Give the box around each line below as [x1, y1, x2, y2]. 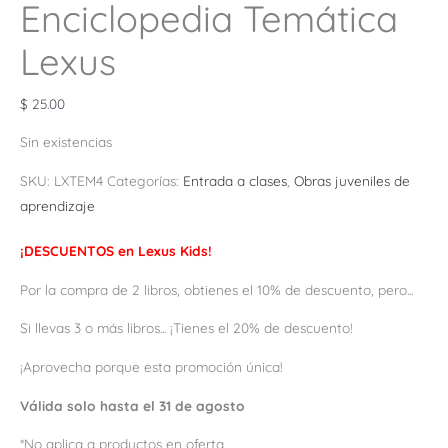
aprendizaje [20, 196, 95, 214]
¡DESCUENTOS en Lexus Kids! [20, 241, 212, 259]
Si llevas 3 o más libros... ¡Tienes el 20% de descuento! [20, 319, 353, 337]
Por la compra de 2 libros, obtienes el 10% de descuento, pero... [20, 280, 413, 298]
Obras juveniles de [294, 171, 410, 189]
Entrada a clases [183, 171, 287, 189]
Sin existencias [20, 133, 112, 151]
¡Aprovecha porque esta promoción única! [20, 357, 283, 375]
